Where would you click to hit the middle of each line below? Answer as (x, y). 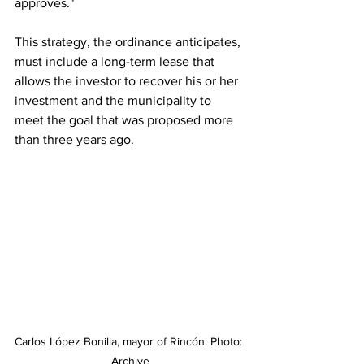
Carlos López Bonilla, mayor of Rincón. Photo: (130, 341)
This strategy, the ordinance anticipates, (129, 42)
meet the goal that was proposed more (126, 120)
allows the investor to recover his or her (128, 81)
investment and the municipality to (115, 101)
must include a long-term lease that (116, 62)
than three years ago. (74, 140)
